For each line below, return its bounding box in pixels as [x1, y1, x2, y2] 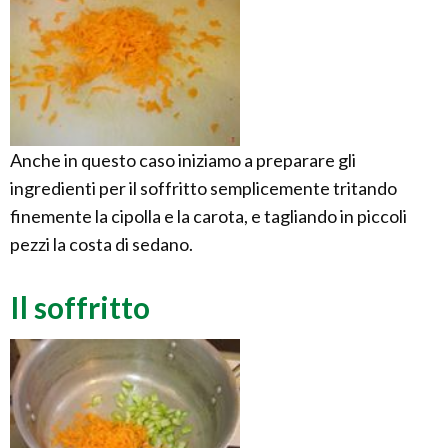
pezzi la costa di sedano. [10, 233, 193, 256]
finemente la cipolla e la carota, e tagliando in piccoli [10, 205, 407, 228]
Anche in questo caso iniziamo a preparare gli [10, 149, 356, 172]
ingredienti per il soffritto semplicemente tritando [10, 177, 397, 200]
